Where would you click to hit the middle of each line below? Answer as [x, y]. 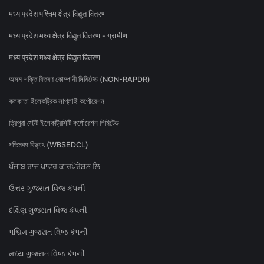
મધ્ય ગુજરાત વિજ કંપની [47, 254]
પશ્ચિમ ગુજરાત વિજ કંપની [48, 232]
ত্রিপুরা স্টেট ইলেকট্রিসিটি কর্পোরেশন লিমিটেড [64, 123]
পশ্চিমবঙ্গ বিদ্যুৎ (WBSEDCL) [49, 145]
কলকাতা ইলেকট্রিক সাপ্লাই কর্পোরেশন [57, 101]
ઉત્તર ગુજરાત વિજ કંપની [47, 189]
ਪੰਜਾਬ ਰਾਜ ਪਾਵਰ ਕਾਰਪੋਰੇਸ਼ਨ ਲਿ [55, 167]
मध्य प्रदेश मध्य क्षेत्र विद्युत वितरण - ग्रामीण [68, 36]
